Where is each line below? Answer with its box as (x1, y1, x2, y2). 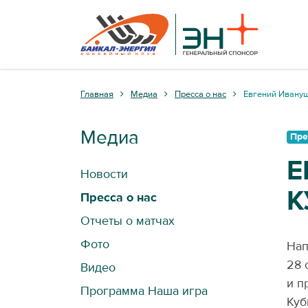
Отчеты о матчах (80, 213, 175, 229)
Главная (80, 89, 113, 100)
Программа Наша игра (80, 283, 208, 299)
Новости (80, 166, 128, 182)
